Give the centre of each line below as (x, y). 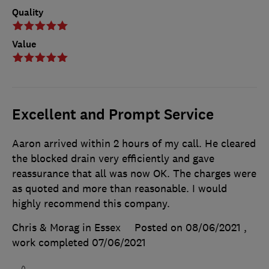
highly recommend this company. (91, 203)
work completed (52, 242)
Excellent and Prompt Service (113, 114)
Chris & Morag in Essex (66, 227)
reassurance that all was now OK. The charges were (134, 173)
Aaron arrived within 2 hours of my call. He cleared (134, 143)
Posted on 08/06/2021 (188, 227)
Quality (28, 12)
